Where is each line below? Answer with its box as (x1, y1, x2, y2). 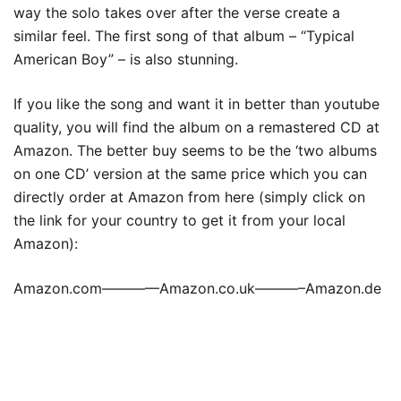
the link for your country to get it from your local (13, 211, 346, 229)
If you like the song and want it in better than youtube (13, 95, 380, 113)
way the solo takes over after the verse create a (13, 4, 340, 21)
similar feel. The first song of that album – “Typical (13, 27, 354, 45)
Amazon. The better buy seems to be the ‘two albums (13, 141, 377, 159)
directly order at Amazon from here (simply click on (13, 188, 365, 206)
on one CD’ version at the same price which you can (13, 165, 367, 183)
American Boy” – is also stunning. (13, 50, 238, 68)
